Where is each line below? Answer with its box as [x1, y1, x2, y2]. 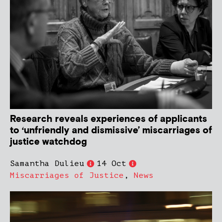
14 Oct [97, 159, 126, 168]
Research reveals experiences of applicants [10, 113, 207, 126]
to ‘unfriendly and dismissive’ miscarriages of [10, 124, 212, 137]
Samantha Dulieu [10, 159, 84, 168]
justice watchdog [10, 136, 87, 149]
